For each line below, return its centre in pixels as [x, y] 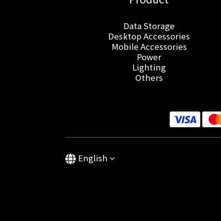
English [93, 158]
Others [149, 77]
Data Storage [149, 25]
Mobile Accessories [149, 46]
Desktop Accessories [149, 36]
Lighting [149, 67]
